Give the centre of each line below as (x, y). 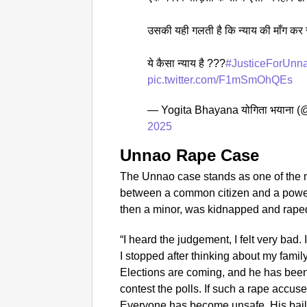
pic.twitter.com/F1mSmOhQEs (220, 80)
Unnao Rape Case (190, 156)
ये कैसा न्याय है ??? (187, 64)
